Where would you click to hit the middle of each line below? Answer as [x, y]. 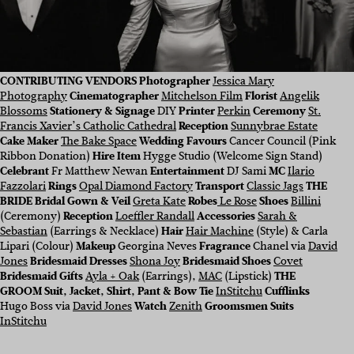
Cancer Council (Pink [281, 141]
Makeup [96, 247]
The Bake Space [99, 141]
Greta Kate [159, 201]
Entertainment [187, 171]
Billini [306, 201]
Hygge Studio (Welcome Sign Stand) [232, 156]
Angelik [299, 96]
